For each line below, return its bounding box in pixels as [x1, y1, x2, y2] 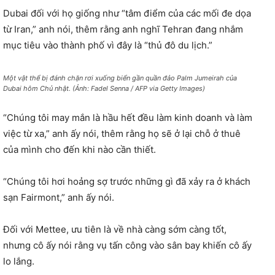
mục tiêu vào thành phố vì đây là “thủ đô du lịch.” [3, 39, 212, 51]
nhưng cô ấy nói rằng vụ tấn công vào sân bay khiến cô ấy [3, 239, 252, 251]
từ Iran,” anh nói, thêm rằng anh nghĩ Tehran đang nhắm [3, 23, 243, 35]
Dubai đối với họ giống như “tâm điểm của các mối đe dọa [3, 7, 251, 19]
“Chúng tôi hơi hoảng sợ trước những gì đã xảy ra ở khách [3, 175, 250, 187]
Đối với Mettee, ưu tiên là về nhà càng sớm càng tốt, [3, 223, 227, 235]
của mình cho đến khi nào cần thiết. [3, 143, 156, 155]
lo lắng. [3, 255, 34, 267]
